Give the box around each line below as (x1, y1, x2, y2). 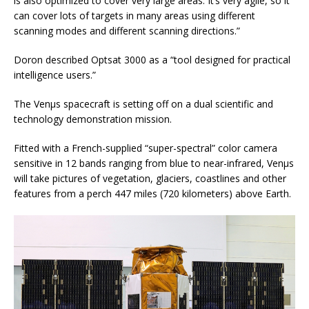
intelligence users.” (14, 68, 96, 81)
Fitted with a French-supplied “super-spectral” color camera (14, 141, 277, 154)
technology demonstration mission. (14, 112, 172, 126)
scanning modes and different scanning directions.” (14, 23, 240, 37)
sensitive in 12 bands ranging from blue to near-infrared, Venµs (14, 156, 294, 170)
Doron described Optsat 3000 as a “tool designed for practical (14, 52, 290, 66)
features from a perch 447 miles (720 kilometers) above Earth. (14, 186, 291, 200)
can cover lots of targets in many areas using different (14, 8, 255, 22)
